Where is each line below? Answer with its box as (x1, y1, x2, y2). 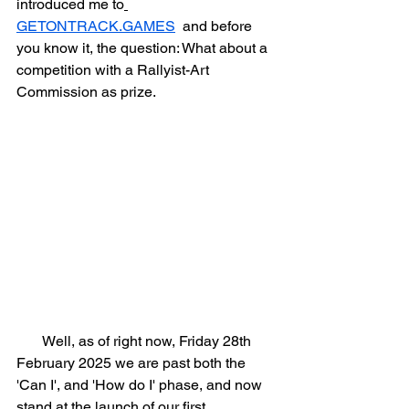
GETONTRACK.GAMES (16, 17, 175, 36)
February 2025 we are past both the (16, 354, 249, 372)
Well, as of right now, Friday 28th (16, 332, 42, 351)
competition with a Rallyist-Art (16, 61, 213, 79)
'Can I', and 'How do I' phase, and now (16, 376, 266, 394)
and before (175, 17, 256, 36)
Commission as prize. (16, 83, 156, 101)
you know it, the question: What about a (16, 39, 271, 58)
